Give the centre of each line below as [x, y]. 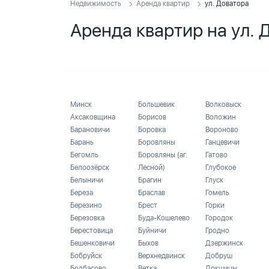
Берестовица [92, 231]
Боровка [152, 130]
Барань [82, 142]
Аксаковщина [93, 117]
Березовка [87, 218]
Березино [86, 205]
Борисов [152, 117]
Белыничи [87, 180]
